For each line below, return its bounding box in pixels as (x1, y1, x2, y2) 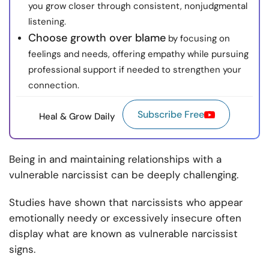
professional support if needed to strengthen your (28, 64, 241, 76)
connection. (28, 79, 79, 92)
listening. (28, 16, 66, 28)
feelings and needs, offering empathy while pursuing (28, 48, 249, 61)
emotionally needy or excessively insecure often (9, 211, 241, 225)
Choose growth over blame (28, 31, 166, 46)
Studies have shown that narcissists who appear (9, 196, 243, 210)
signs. (9, 243, 38, 256)
